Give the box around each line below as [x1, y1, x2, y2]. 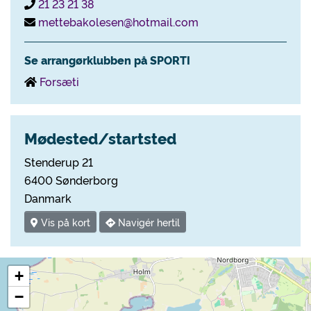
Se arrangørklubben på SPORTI [24, 52, 190, 67]
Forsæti [40, 74, 79, 89]
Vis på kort [38, 215, 90, 229]
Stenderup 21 [24, 154, 93, 169]
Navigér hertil [115, 215, 180, 229]
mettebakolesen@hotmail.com [38, 14, 199, 29]
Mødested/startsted [24, 127, 176, 149]
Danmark [24, 190, 72, 205]
